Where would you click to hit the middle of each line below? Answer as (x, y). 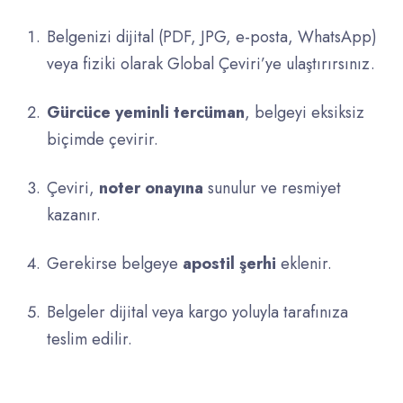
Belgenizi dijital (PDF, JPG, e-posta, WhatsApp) (212, 37)
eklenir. (304, 264)
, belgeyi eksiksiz (304, 113)
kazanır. (74, 215)
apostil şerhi (229, 264)
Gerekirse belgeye (115, 264)
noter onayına (151, 188)
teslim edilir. (90, 340)
